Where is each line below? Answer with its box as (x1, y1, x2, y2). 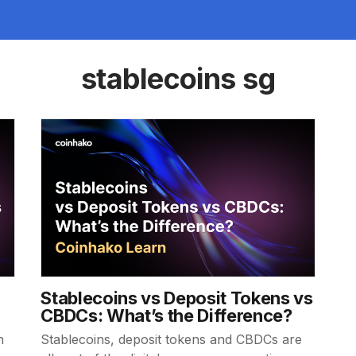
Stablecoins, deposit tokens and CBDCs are (41, 331, 303, 347)
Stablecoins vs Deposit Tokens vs (41, 288, 313, 308)
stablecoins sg (80, 61, 276, 96)
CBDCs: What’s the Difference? (41, 305, 292, 326)
